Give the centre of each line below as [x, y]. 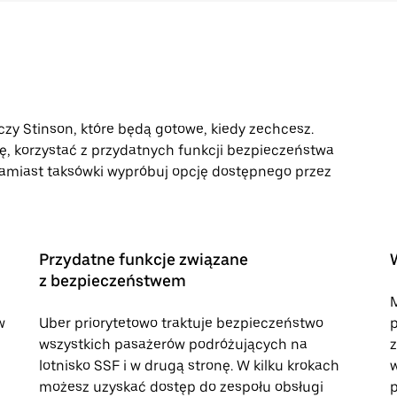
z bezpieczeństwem [113, 280]
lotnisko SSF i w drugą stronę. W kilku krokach [189, 366]
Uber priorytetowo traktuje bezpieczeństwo [181, 323]
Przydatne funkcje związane [144, 259]
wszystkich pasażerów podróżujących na [173, 344]
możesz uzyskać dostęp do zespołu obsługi [181, 387]
